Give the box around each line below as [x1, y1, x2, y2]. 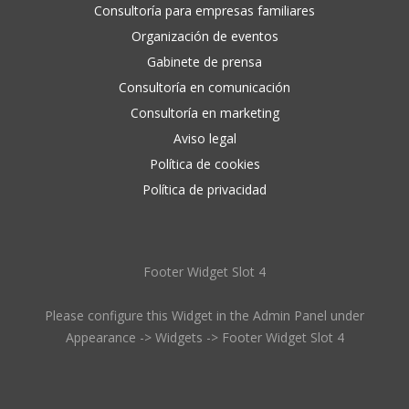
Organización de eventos [131, 27, 278, 45]
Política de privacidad [142, 181, 267, 198]
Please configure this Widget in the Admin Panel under [45, 307, 364, 324]
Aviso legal [173, 130, 236, 147]
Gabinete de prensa [147, 53, 262, 70]
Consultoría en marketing [130, 104, 279, 121]
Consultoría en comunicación [119, 79, 290, 96]
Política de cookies [149, 155, 260, 173]
